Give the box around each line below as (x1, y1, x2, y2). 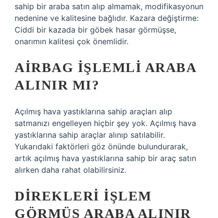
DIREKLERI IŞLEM (15, 188, 152, 203)
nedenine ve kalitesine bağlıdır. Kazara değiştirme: (15, 13, 199, 23)
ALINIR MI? (15, 77, 99, 92)
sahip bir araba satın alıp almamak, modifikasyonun (15, 1, 203, 11)
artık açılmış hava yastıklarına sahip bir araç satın (15, 153, 196, 163)
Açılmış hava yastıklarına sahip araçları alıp (15, 107, 172, 116)
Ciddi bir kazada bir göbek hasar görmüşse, (15, 25, 176, 35)
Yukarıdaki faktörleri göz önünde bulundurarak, (15, 142, 188, 151)
